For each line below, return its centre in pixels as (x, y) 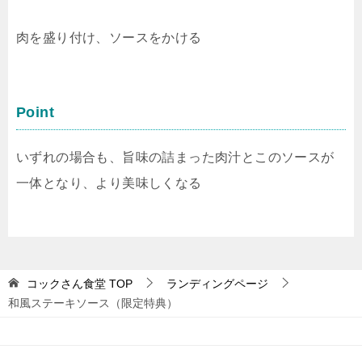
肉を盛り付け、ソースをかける (109, 38)
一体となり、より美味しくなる (109, 183)
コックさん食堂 (66, 284)
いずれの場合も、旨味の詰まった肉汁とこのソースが (175, 158)
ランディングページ (217, 284)
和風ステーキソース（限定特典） (93, 303)
